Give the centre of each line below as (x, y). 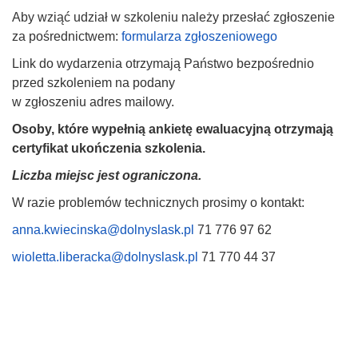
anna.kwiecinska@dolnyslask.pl (103, 229)
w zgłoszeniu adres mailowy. (93, 101)
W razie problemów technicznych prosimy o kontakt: (158, 202)
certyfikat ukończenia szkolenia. (109, 148)
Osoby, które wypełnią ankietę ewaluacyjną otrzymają (173, 129)
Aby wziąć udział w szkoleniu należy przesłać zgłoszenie (173, 17)
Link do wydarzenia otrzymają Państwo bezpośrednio (163, 63)
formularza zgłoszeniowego (199, 36)
